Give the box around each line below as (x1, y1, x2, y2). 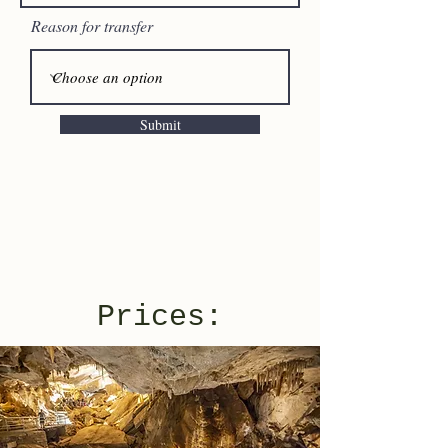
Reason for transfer (31, 15, 153, 36)
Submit (139, 115, 181, 134)
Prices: (97, 300, 223, 334)
